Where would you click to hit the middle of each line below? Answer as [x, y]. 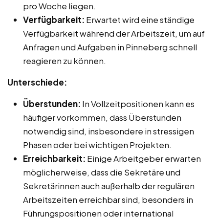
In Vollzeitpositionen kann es [138, 104]
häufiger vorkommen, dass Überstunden [102, 117]
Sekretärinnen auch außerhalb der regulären [109, 186]
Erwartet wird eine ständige [140, 20]
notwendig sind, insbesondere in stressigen [109, 131]
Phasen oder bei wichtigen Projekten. [97, 145]
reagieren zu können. [65, 61]
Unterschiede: [37, 82]
